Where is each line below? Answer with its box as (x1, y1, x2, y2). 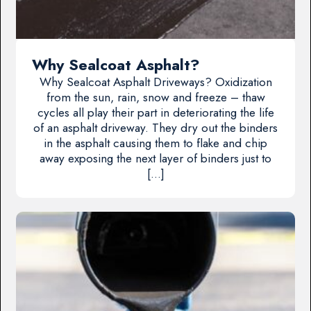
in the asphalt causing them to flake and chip (44, 134, 267, 151)
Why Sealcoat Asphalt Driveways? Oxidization (39, 73, 272, 90)
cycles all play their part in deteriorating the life (37, 103, 274, 121)
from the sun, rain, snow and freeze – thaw (46, 88, 265, 106)
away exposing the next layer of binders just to (40, 149, 271, 167)
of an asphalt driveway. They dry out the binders (33, 119, 278, 136)
